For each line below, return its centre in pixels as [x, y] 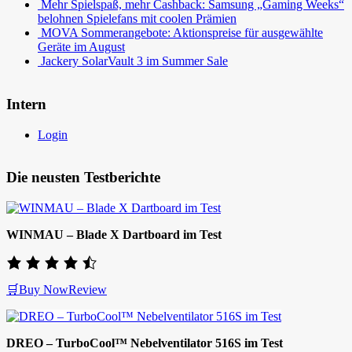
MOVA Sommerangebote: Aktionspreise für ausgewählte [182, 33]
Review [88, 290]
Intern [26, 104]
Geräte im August [81, 47]
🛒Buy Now [37, 290]
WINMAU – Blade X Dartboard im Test [114, 235]
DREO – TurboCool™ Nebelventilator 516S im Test [145, 343]
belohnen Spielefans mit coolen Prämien [137, 19]
